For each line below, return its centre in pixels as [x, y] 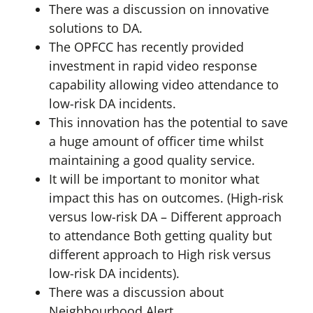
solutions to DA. [95, 28]
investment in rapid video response [153, 66]
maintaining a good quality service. [152, 160]
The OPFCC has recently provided [146, 47]
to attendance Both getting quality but [160, 236]
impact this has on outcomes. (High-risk [166, 198]
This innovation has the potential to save [168, 123]
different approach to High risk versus [160, 255]
